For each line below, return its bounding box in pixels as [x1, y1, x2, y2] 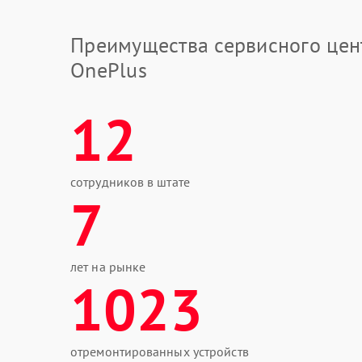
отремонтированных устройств [70, 343, 249, 360]
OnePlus [70, 57, 147, 83]
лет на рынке [70, 259, 146, 275]
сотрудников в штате [70, 174, 190, 190]
